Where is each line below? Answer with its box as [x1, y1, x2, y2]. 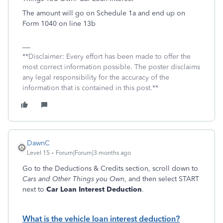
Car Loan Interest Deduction [44, 185, 142, 194]
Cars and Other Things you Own [22, 175, 124, 183]
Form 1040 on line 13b [22, 19, 96, 28]
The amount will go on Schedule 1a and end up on [22, 9, 185, 17]
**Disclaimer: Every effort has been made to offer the [22, 52, 191, 61]
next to [22, 185, 44, 194]
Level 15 [27, 149, 50, 156]
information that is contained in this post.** [22, 84, 158, 92]
